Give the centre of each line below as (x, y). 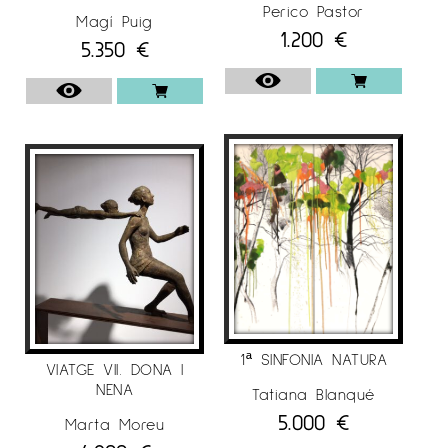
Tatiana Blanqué (313, 393)
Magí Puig (114, 21)
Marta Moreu (114, 424)
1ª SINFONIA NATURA (313, 358)
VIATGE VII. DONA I (114, 369)
